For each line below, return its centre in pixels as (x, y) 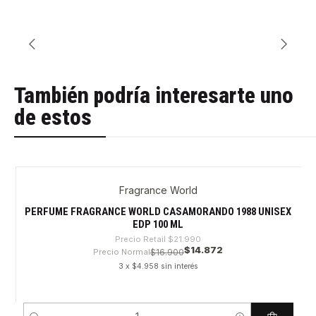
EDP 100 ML (158, 224)
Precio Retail (140, 239)
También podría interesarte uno (153, 96)
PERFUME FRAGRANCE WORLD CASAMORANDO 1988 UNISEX (158, 211)
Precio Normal (122, 251)
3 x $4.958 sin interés (158, 266)
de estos (53, 118)
